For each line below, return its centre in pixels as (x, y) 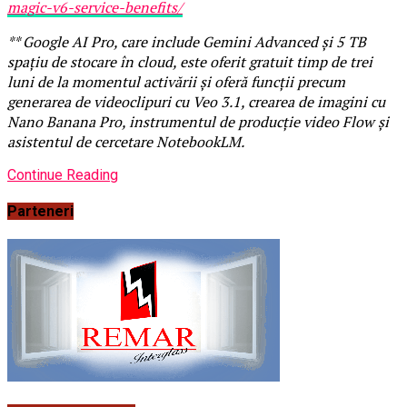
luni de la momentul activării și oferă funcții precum (176, 81)
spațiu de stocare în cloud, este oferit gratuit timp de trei (190, 61)
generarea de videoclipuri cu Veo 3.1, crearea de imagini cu (196, 101)
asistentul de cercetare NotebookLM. (126, 141)
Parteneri (40, 211)
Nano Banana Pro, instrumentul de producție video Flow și (198, 121)
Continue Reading (63, 174)
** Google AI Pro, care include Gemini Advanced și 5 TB (187, 41)
